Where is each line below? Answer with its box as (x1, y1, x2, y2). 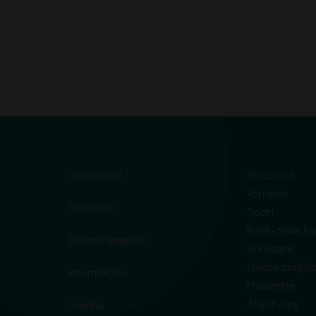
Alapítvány (247, 296, 299, 310)
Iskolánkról (68, 167, 121, 181)
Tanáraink (68, 200, 114, 214)
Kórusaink (247, 241, 295, 255)
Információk (68, 265, 128, 279)
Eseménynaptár (68, 232, 147, 246)
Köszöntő (247, 167, 296, 181)
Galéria (68, 297, 104, 311)
